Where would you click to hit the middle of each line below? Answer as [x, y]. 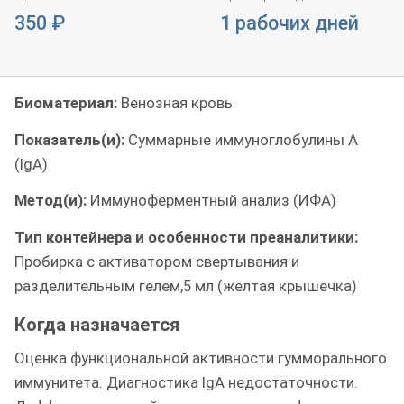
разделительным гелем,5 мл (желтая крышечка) [186, 285]
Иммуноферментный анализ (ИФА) [213, 200]
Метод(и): [52, 200]
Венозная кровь [177, 103]
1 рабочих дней [289, 23]
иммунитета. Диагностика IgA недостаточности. [186, 382]
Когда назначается [97, 325]
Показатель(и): [71, 139]
